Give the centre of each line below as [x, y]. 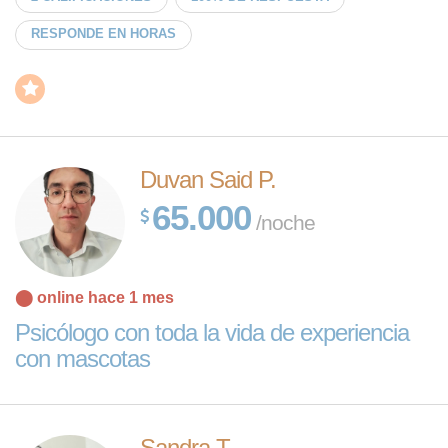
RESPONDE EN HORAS [103, 33]
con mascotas [82, 358]
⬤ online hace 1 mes [94, 297]
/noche [283, 222]
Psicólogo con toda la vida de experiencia [212, 332]
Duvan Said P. [208, 179]
